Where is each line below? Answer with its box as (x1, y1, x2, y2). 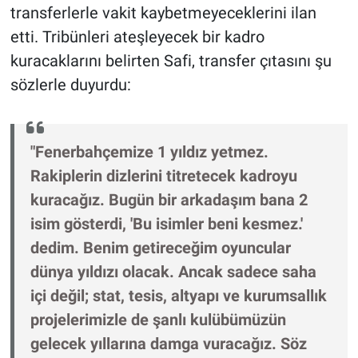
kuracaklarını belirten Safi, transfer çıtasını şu (10, 51, 332, 71)
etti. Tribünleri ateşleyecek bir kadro (10, 27, 265, 47)
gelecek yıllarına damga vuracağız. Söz (30, 334, 307, 354)
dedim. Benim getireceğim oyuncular (30, 238, 291, 258)
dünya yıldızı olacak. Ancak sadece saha (30, 262, 316, 282)
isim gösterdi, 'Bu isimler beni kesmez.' (30, 214, 303, 234)
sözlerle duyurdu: (10, 75, 131, 95)
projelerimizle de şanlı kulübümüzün (30, 310, 286, 330)
